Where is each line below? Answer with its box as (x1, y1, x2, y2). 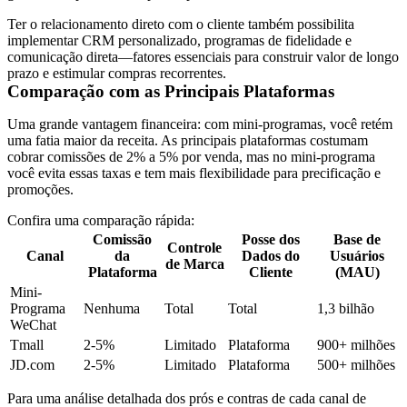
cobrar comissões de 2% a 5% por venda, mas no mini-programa (7, 148, 375, 164)
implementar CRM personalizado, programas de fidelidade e (7, 32, 352, 48)
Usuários (330, 247, 384, 263)
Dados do (242, 247, 300, 263)
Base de (333, 231, 381, 247)
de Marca (164, 255, 224, 272)
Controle (167, 239, 222, 255)
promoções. (7, 181, 74, 197)
